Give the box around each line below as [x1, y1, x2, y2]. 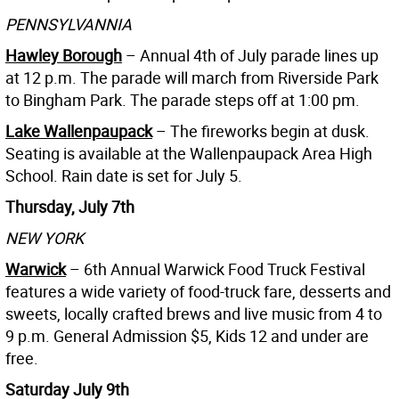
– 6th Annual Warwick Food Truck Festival [66, 257, 365, 280]
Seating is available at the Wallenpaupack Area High [5, 142, 372, 164]
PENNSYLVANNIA [5, 12, 132, 35]
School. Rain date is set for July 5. [5, 164, 242, 186]
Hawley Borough [5, 44, 122, 66]
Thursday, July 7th [5, 195, 134, 217]
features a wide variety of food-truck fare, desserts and [5, 280, 391, 302]
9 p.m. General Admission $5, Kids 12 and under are [5, 324, 369, 346]
